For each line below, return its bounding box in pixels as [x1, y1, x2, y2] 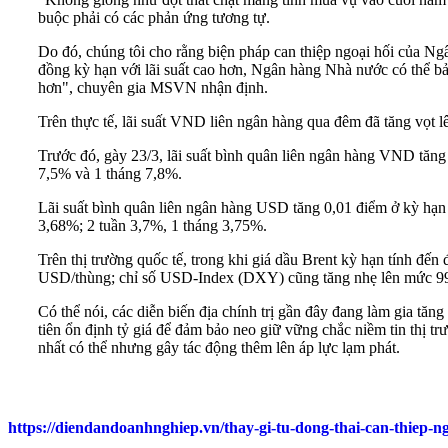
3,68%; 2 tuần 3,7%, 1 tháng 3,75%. [38, 217, 267, 235]
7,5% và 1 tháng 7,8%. [38, 165, 182, 183]
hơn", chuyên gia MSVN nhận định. [38, 79, 268, 97]
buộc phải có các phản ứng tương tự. [38, 9, 270, 27]
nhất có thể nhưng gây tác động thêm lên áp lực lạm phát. [38, 339, 400, 357]
